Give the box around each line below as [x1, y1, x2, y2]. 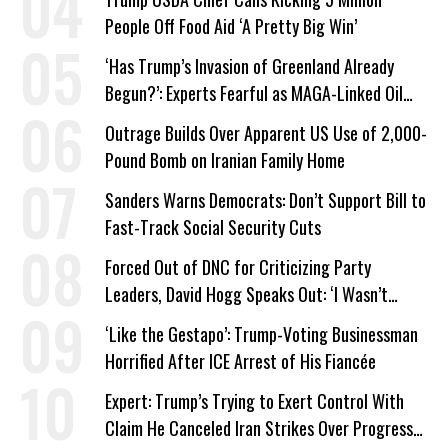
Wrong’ [105, 307, 152, 334]
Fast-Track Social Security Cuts [105, 213, 321, 240]
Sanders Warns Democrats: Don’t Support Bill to [105, 186, 426, 213]
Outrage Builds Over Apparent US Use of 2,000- [105, 119, 427, 146]
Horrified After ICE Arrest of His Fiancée [105, 347, 376, 374]
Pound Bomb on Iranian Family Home [105, 146, 345, 173]
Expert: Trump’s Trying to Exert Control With [105, 387, 404, 414]
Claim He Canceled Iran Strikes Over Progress [105, 414, 413, 441]
